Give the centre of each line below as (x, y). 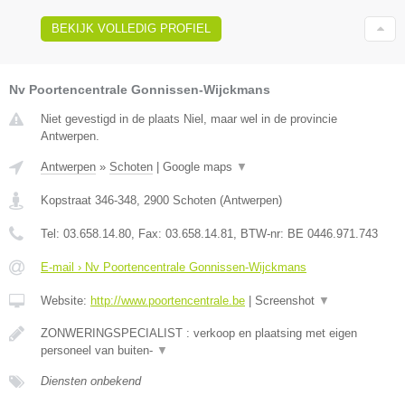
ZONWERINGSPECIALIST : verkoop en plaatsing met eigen (199, 334)
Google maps (199, 167)
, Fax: (148, 234)
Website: (66, 301)
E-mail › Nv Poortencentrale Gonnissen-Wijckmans (174, 268)
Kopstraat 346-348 (89, 201)
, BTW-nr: (260, 234)
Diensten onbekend (91, 381)
